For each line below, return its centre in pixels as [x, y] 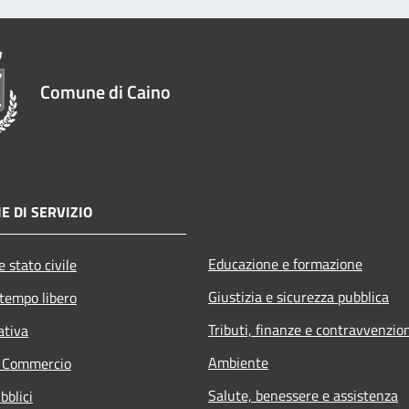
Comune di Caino [105, 91]
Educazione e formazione [285, 263]
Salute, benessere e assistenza [303, 395]
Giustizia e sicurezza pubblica [299, 296]
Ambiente [238, 362]
